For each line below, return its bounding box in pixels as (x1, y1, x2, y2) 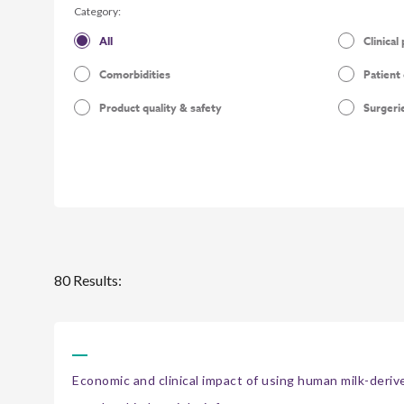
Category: (74, 5, 121, 18)
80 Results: (54, 271, 122, 289)
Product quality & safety (99, 100, 222, 115)
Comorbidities (99, 67, 170, 82)
